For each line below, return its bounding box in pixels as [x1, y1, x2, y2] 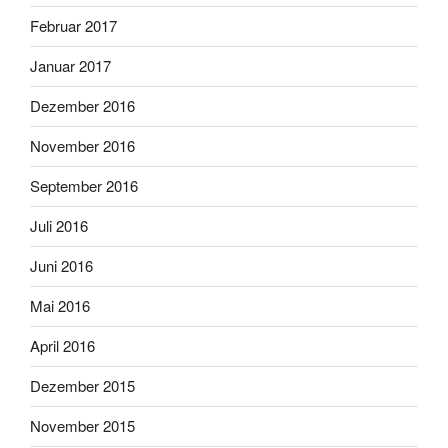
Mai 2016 [30, 295, 90, 317]
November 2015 [30, 415, 135, 437]
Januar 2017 [30, 55, 111, 77]
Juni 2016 [30, 255, 93, 277]
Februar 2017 [30, 15, 117, 37]
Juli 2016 [30, 215, 88, 237]
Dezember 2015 [30, 375, 135, 397]
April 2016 [30, 335, 95, 357]
